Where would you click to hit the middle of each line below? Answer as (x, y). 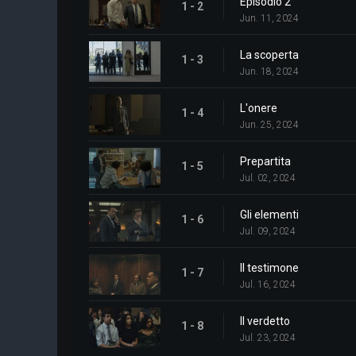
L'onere (259, 108)
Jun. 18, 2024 (269, 72)
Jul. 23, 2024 (268, 338)
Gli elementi (269, 215)
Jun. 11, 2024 (269, 18)
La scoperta (269, 55)
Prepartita (265, 161)
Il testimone (269, 268)
